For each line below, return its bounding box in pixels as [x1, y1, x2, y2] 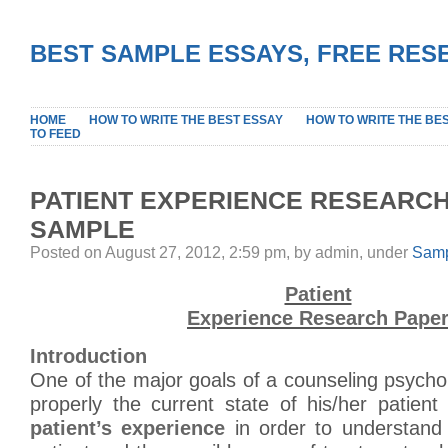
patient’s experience [30, 417, 226, 439]
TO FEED [30, 127, 81, 141]
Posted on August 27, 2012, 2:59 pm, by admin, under [30, 244, 412, 261]
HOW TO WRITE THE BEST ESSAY [89, 113, 283, 127]
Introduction [30, 345, 147, 367]
